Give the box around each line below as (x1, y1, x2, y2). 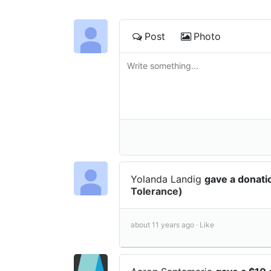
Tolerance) (131, 185, 183, 198)
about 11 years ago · (131, 220, 200, 230)
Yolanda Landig (131, 173, 204, 186)
